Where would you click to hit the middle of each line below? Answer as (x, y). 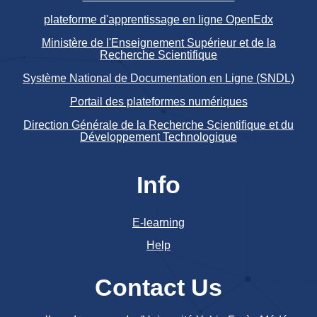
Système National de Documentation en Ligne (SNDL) (158, 78)
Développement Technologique (158, 137)
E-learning (158, 222)
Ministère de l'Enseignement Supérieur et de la (158, 42)
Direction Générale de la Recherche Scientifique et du (158, 125)
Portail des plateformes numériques (158, 101)
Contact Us (158, 287)
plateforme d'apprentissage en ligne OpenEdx (158, 19)
